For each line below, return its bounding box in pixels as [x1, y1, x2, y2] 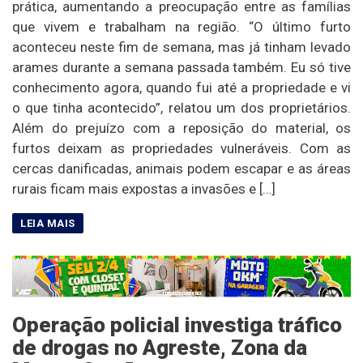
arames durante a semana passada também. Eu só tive [12, 59, 351, 76]
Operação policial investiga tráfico [12, 313, 342, 338]
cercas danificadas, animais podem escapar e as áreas [12, 160, 351, 177]
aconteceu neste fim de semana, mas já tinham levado [12, 39, 351, 56]
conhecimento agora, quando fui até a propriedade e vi [12, 79, 351, 96]
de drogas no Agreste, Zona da [12, 335, 307, 361]
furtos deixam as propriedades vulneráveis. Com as [12, 140, 351, 157]
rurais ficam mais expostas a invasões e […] [12, 181, 275, 198]
